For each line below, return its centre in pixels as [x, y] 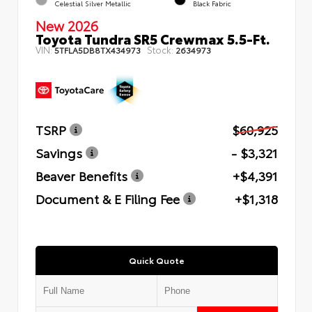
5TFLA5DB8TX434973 [97, 49]
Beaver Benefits [81, 175]
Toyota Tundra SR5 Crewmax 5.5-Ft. [153, 38]
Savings [59, 152]
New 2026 [67, 25]
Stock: [160, 49]
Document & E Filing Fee [108, 198]
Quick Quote [157, 260]
